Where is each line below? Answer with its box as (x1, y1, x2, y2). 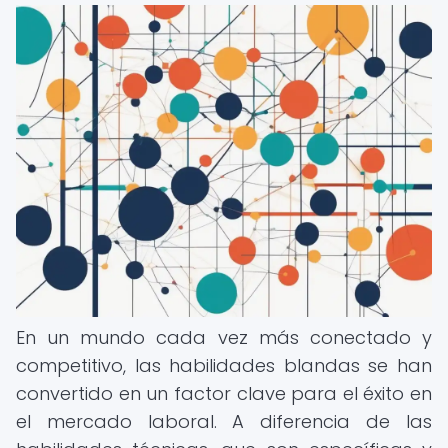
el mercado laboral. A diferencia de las (16, 409, 432, 434)
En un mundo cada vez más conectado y (16, 325, 432, 350)
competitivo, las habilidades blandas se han (16, 353, 432, 378)
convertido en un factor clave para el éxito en (16, 381, 432, 406)
